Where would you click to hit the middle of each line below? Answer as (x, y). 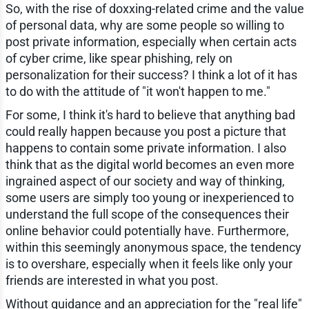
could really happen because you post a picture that (146, 132)
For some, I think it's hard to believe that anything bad (150, 115)
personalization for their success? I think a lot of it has (151, 75)
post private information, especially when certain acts (151, 42)
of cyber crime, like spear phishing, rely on (119, 59)
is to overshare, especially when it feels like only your (149, 264)
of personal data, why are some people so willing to (144, 26)
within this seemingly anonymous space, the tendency (153, 248)
